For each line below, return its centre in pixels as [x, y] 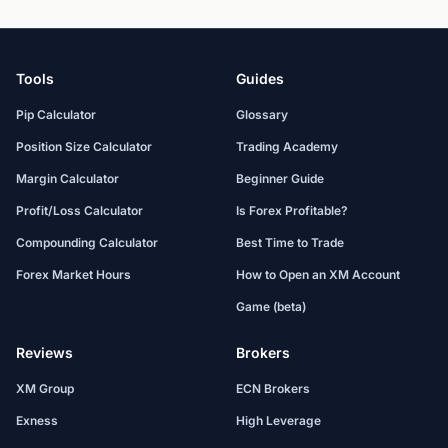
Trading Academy [287, 146]
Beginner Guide [280, 178]
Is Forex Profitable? [292, 210]
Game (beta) [271, 306]
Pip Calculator [56, 114]
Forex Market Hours [73, 274]
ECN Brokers [273, 388]
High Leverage [278, 420]
